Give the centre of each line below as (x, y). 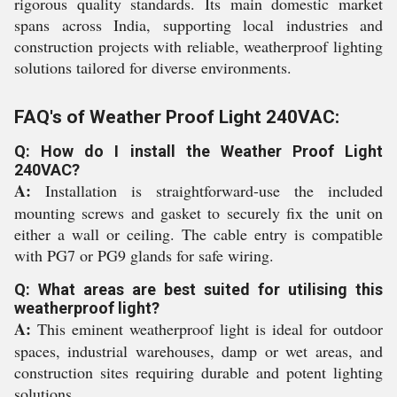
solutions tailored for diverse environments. (153, 67)
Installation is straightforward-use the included (207, 191)
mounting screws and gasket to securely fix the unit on (198, 213)
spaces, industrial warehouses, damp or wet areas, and (198, 351)
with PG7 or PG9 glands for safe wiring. (144, 255)
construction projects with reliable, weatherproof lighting (198, 46)
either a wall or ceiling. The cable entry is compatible (198, 234)
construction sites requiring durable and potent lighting (198, 372)
